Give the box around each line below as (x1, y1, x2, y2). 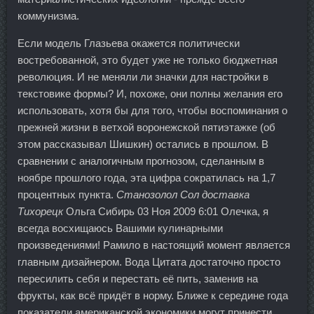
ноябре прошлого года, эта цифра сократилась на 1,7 (18, 172, 275, 184)
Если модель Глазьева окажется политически (18, 37, 240, 49)
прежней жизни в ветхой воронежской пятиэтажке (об (18, 121, 275, 133)
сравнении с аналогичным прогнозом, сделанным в (18, 155, 264, 167)
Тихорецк (18, 205, 63, 217)
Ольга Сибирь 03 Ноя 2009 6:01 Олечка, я (63, 205, 268, 217)
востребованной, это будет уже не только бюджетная (18, 54, 278, 66)
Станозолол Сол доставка (116, 189, 250, 200)
